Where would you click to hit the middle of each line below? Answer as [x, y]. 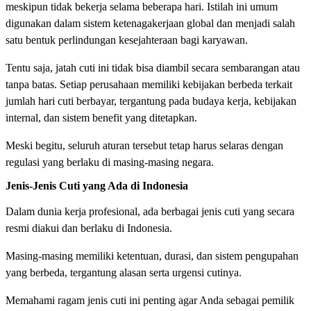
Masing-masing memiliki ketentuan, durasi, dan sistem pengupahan [152, 255]
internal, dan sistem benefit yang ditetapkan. [103, 117]
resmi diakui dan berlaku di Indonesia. [90, 228]
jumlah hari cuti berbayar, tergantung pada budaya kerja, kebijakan [151, 101]
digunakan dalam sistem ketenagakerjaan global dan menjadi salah [150, 23]
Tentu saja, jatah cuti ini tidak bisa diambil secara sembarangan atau [153, 67]
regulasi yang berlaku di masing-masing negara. [110, 162]
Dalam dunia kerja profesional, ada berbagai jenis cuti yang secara [150, 211]
